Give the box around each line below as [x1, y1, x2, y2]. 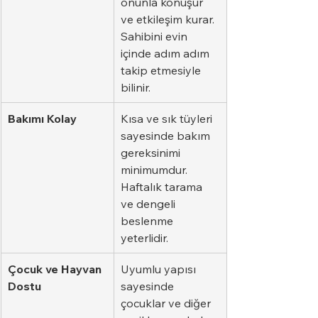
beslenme [121, 213, 176, 228]
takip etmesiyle [121, 62, 204, 77]
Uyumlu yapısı [121, 261, 199, 276]
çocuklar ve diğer [121, 295, 214, 310]
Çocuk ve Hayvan [8, 261, 104, 276]
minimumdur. [121, 162, 190, 177]
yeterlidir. [121, 230, 168, 245]
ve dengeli [121, 196, 178, 211]
